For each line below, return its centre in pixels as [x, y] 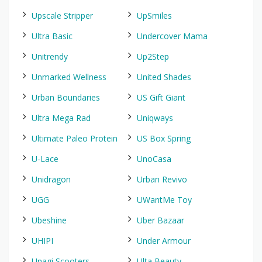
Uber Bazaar [161, 220]
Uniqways [155, 118]
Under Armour [164, 241]
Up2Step [153, 56]
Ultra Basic [52, 36]
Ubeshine [49, 220]
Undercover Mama [172, 36]
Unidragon [51, 179]
